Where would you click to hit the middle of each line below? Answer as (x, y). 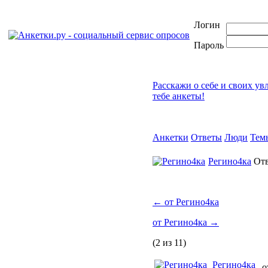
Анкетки (170, 137)
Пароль (209, 45)
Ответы (206, 137)
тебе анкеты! (179, 96)
